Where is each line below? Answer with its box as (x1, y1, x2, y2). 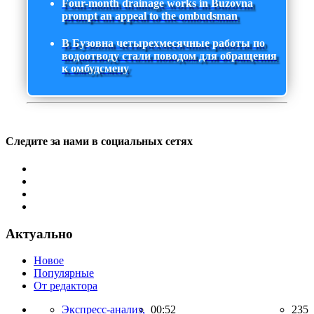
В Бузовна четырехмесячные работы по (62, 37, 265, 50)
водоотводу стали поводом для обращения (62, 50, 277, 62)
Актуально (6, 226, 73, 241)
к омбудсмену (62, 62, 129, 75)
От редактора (34, 280, 97, 292)
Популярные (34, 267, 94, 280)
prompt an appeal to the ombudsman (62, 9, 238, 22)
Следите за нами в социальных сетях (6, 135, 193, 147)
